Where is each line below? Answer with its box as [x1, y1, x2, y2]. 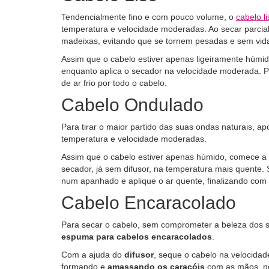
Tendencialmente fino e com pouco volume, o [61, 12, 236, 22]
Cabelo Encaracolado [61, 193, 236, 213]
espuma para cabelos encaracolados [61, 232, 212, 241]
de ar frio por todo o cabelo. [61, 78, 167, 88]
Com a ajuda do [61, 250, 124, 259]
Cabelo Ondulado [61, 95, 204, 115]
